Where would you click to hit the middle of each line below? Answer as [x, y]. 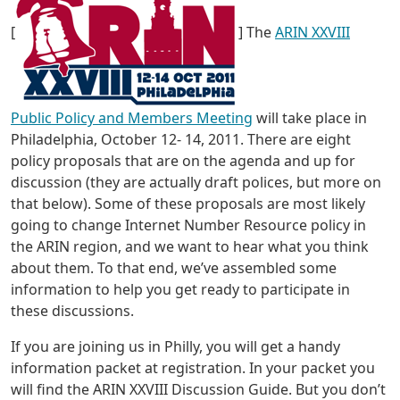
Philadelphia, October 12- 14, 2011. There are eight [181, 140]
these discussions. [72, 311]
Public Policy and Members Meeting [132, 118]
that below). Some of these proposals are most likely [188, 204]
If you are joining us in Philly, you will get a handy [175, 347]
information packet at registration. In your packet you [193, 368]
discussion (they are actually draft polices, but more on [196, 183]
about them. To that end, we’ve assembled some [174, 268]
